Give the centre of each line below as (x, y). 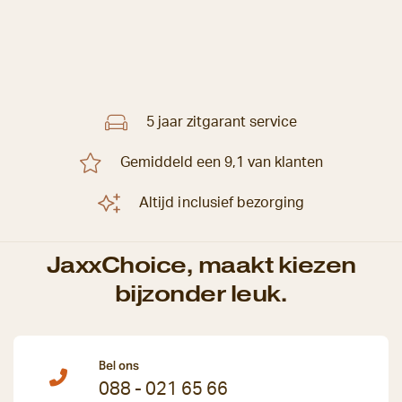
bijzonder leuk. (201, 293)
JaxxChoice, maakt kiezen (201, 265)
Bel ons (119, 365)
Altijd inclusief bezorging (222, 203)
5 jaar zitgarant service (222, 122)
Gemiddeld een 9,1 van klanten (222, 163)
